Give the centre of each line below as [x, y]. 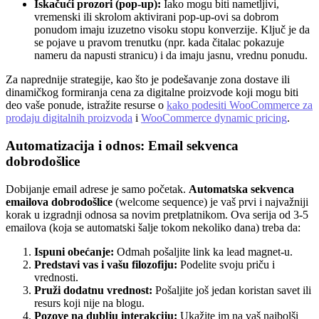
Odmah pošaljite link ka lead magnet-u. [203, 251]
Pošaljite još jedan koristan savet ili [232, 290]
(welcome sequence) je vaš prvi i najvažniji [210, 202]
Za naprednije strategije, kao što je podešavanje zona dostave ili [148, 80]
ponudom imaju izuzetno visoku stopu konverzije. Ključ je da [172, 30]
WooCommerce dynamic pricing [214, 118]
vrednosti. [56, 277]
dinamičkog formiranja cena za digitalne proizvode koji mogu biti [152, 93]
